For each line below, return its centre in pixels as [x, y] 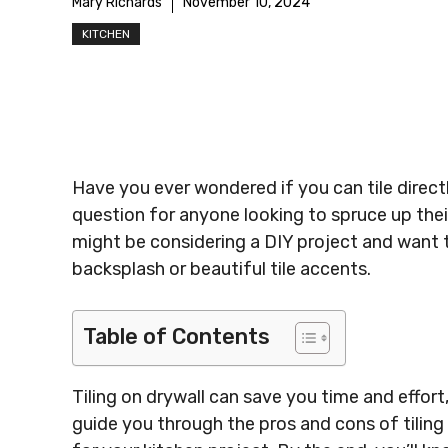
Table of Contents [176, 336]
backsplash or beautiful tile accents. [221, 269]
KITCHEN [106, 34]
